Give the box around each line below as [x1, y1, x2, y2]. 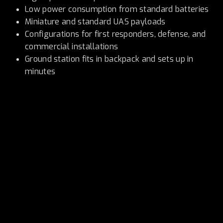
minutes [25, 66, 56, 77]
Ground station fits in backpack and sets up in [25, 54, 194, 64]
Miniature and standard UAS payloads [25, 16, 166, 27]
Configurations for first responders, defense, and [25, 29, 206, 39]
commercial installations [25, 41, 118, 52]
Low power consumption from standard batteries [25, 4, 209, 14]
